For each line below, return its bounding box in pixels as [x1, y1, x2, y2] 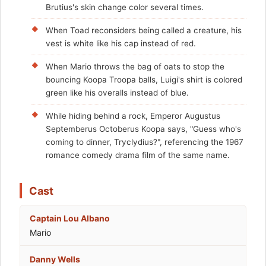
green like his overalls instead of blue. [46, 88, 189, 98]
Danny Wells [30, 254, 80, 264]
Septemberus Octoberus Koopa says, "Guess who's [46, 124, 241, 134]
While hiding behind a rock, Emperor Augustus [46, 111, 220, 121]
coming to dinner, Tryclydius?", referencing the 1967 [46, 137, 243, 147]
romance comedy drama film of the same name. [46, 150, 230, 160]
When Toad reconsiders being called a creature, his [46, 26, 242, 36]
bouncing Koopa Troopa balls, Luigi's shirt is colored [46, 75, 242, 85]
